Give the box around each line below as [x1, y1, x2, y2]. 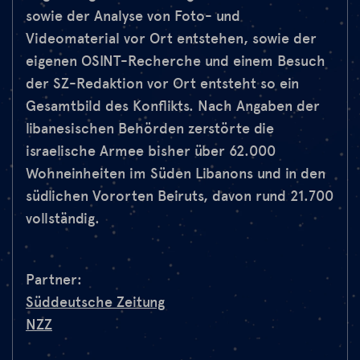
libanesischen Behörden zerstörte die [26, 120, 274, 138]
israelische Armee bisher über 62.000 [26, 142, 276, 161]
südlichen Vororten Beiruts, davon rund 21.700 [26, 187, 333, 206]
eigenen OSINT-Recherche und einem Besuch [26, 52, 325, 71]
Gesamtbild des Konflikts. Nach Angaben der [26, 97, 320, 116]
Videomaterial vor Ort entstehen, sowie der [26, 30, 317, 48]
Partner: [26, 271, 82, 289]
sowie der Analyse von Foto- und [26, 7, 240, 26]
